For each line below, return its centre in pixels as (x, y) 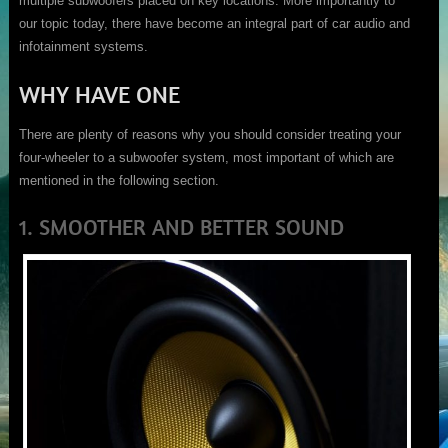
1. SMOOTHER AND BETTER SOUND (181, 227)
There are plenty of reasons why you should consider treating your (209, 135)
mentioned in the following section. (118, 181)
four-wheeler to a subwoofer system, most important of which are (206, 158)
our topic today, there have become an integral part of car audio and (214, 24)
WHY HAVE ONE (99, 94)
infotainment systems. (83, 47)
